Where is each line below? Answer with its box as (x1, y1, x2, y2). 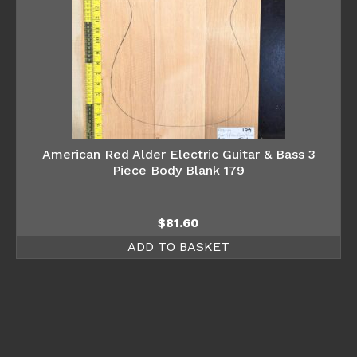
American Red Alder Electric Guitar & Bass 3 (41, 146, 316, 162)
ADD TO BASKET (127, 238, 229, 254)
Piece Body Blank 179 (112, 162, 245, 178)
